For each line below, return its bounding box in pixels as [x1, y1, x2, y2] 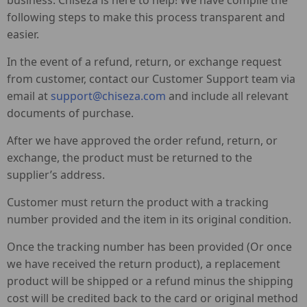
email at [7, 88, 51, 103]
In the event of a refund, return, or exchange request [7, 54, 282, 69]
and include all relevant [166, 88, 288, 103]
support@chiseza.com [51, 88, 166, 103]
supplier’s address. [7, 167, 105, 182]
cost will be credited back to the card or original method [7, 291, 298, 306]
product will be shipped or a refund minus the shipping [7, 273, 293, 288]
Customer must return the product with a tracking [7, 195, 269, 210]
